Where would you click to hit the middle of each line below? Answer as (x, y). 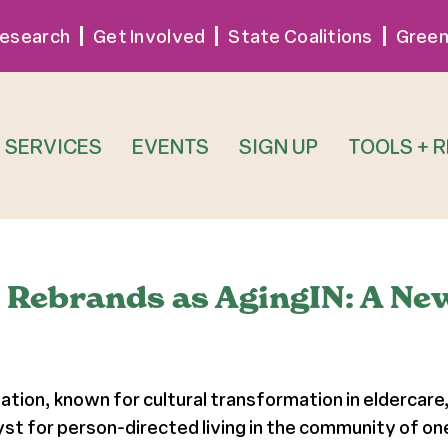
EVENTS (171, 145)
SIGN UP (279, 145)
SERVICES (54, 145)
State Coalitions (300, 36)
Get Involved (149, 36)
